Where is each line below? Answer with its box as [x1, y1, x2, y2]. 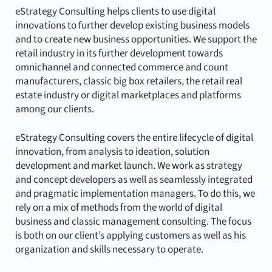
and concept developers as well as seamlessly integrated [15, 172, 253, 188]
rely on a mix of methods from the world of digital [15, 200, 222, 216]
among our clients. [15, 102, 94, 117]
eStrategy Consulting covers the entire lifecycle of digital [15, 131, 253, 146]
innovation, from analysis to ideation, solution [15, 144, 209, 160]
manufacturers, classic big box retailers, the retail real [15, 74, 242, 89]
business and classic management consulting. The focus [15, 214, 251, 229]
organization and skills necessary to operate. [15, 242, 203, 257]
